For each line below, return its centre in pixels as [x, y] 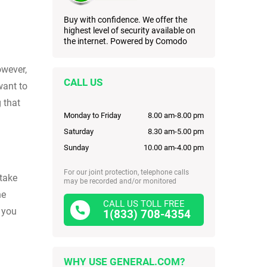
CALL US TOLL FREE [144, 204]
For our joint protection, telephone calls [126, 173]
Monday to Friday [92, 116]
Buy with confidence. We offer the [125, 20]
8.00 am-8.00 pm [176, 116]
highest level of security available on [130, 31]
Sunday [76, 148]
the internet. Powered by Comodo [125, 41]
